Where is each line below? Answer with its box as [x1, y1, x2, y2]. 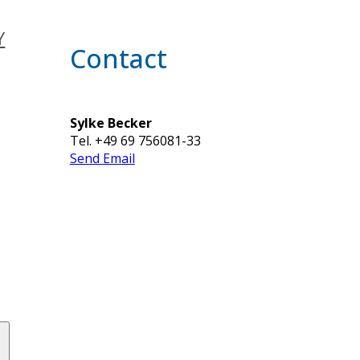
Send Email [69, 149, 135, 167]
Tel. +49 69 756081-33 [69, 131, 201, 149]
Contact [69, 40, 167, 76]
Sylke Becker [69, 113, 152, 132]
